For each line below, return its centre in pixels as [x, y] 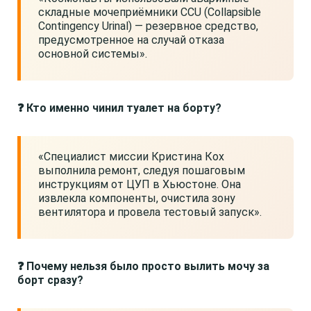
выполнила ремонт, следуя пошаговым [142, 170]
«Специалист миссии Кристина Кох [131, 157]
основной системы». [93, 54]
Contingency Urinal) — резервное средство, [148, 26]
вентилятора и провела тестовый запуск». [150, 212]
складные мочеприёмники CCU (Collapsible [150, 12]
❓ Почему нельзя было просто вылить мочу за [143, 266]
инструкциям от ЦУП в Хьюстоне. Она [140, 184]
